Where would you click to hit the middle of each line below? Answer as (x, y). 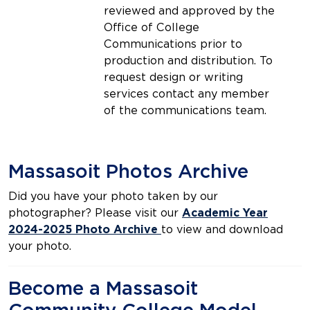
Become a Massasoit (103, 289)
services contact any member (186, 94)
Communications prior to (173, 44)
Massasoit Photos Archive (128, 172)
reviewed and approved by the (189, 11)
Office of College (152, 28)
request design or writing (173, 77)
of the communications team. (185, 111)
